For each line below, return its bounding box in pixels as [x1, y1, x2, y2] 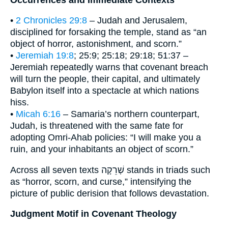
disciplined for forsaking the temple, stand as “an [10, 27, 207, 38]
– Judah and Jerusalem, [87, 15, 187, 26]
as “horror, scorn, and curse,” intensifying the [10, 176, 191, 187]
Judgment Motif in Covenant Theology [10, 209, 177, 219]
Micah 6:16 [16, 109, 61, 120]
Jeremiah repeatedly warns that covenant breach [10, 62, 208, 73]
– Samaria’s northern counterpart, [61, 109, 199, 120]
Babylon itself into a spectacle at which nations [10, 85, 199, 96]
